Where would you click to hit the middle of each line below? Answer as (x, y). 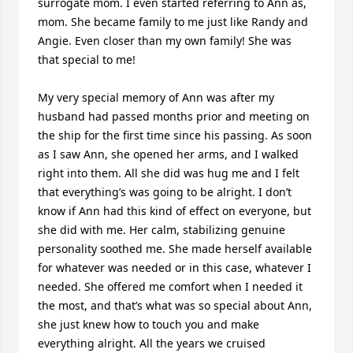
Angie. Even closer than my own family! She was (165, 41)
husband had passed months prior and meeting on (174, 116)
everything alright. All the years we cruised (152, 343)
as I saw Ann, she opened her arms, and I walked (168, 154)
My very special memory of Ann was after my (156, 97)
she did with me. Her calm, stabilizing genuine (162, 230)
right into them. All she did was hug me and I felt (169, 173)
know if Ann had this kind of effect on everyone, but (175, 211)
